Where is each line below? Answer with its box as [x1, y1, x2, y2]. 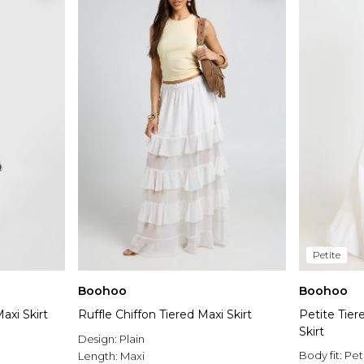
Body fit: [299, 349, 344, 362]
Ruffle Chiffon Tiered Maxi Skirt [78, 307, 252, 323]
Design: [78, 332, 119, 346]
